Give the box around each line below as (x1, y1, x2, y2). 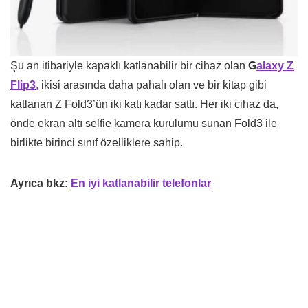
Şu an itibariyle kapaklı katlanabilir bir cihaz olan (10, 59, 248, 71)
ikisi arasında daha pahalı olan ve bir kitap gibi (38, 78, 267, 91)
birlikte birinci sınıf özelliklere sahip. (10, 136, 183, 148)
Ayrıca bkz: (10, 177, 68, 189)
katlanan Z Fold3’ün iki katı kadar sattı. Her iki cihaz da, (10, 98, 278, 110)
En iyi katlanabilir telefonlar (71, 177, 211, 189)
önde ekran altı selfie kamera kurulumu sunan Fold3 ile (10, 117, 277, 129)
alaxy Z (256, 59, 294, 71)
